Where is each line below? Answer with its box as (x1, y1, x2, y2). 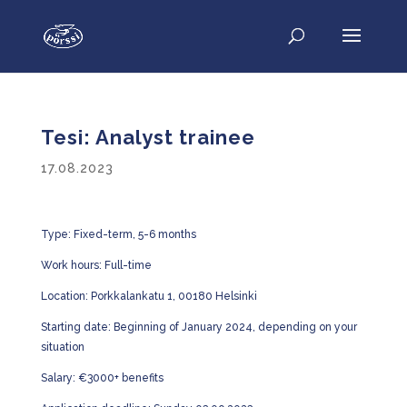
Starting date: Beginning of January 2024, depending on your (40, 321, 357, 333)
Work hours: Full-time (40, 259, 152, 272)
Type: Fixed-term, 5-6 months (40, 228, 196, 241)
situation (40, 341, 84, 353)
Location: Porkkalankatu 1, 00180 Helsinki (40, 290, 257, 303)
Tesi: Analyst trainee (40, 125, 255, 149)
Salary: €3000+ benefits (40, 372, 164, 384)
